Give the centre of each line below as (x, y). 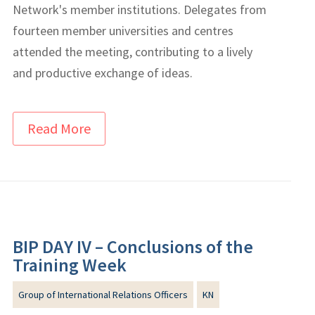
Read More (59, 128)
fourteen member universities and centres (123, 30)
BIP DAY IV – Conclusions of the (133, 246)
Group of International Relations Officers (103, 294)
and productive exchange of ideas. (103, 72)
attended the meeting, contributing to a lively (133, 51)
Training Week (70, 264)
